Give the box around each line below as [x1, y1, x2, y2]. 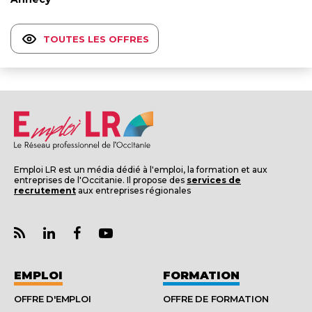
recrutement [14, 185, 76, 196]
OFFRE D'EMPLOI [14, 292, 91, 304]
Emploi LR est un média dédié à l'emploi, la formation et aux [14, 164, 267, 175]
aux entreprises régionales [76, 185, 191, 196]
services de [187, 175, 241, 186]
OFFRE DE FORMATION [163, 292, 269, 304]
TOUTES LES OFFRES [43, 33, 149, 45]
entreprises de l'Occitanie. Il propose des [14, 175, 187, 186]
